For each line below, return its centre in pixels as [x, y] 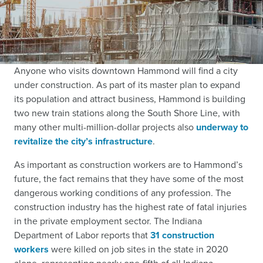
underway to [222, 127]
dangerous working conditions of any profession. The [123, 193]
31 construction [182, 235]
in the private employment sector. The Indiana [108, 221]
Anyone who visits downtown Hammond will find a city [126, 71]
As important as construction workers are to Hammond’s [128, 165]
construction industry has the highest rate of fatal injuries [130, 207]
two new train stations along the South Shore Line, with [127, 113]
